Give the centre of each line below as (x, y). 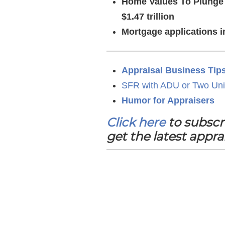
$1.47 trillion (148, 17)
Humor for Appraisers (168, 100)
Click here (136, 122)
